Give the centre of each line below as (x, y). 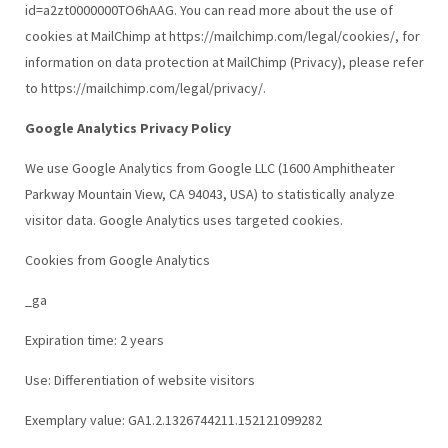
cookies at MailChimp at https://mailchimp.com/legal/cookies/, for (222, 35)
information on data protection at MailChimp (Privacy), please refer (224, 61)
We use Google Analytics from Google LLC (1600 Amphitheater (209, 167)
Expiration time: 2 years (94, 339)
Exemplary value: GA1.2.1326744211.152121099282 (173, 419)
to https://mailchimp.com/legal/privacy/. (145, 87)
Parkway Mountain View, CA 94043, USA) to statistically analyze (209, 193)
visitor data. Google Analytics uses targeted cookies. (183, 219)
